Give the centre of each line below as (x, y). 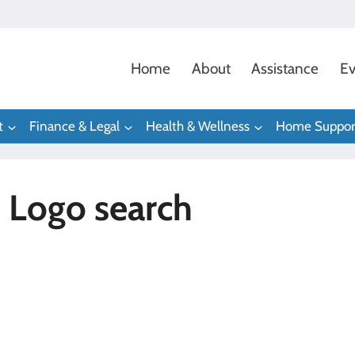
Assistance (285, 68)
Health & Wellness (198, 126)
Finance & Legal (74, 126)
